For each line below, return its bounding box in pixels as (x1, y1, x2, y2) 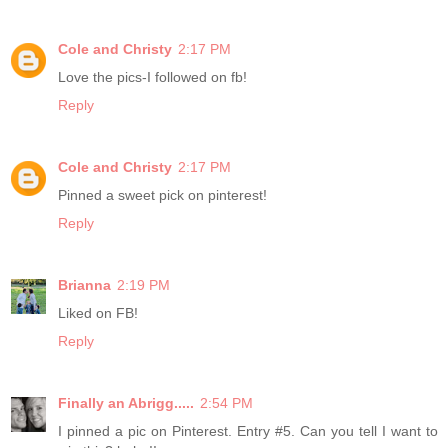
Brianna (58, 277, 111, 294)
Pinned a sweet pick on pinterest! (58, 187, 267, 204)
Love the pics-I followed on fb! (58, 69, 247, 86)
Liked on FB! (58, 305, 138, 322)
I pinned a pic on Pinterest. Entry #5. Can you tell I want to (58, 423, 438, 440)
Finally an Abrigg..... (58, 395, 194, 412)
